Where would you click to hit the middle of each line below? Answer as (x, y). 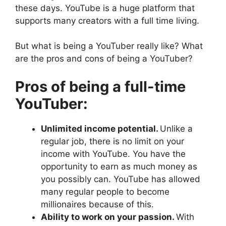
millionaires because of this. (97, 204)
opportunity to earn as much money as (119, 166)
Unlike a (176, 128)
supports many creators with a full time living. (107, 20)
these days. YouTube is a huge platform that (105, 8)
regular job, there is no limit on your (112, 141)
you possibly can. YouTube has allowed (121, 179)
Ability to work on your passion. (108, 217)
